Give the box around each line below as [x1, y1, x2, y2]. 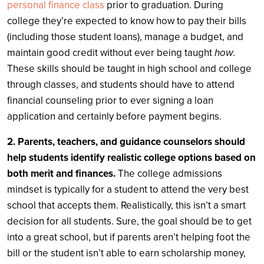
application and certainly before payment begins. [7, 110, 222, 123]
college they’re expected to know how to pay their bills [7, 14, 246, 27]
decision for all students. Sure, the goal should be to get [7, 214, 252, 227]
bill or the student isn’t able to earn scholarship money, [7, 246, 246, 259]
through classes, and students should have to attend [7, 78, 235, 91]
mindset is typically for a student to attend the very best [7, 183, 249, 196]
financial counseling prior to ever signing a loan [7, 94, 213, 107]
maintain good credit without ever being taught [7, 46, 214, 59]
